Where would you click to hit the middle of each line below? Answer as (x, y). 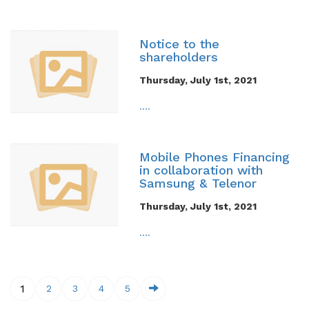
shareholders (178, 57)
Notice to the (179, 43)
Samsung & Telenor (198, 183)
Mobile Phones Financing (214, 157)
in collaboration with (201, 170)
